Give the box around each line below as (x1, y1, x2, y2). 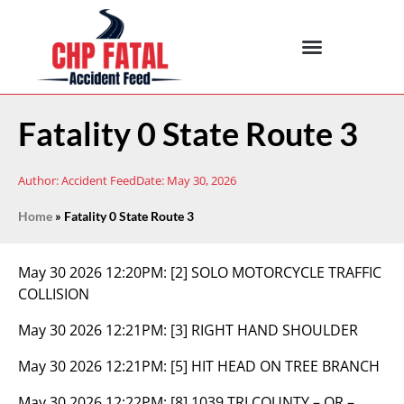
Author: (18, 172, 59, 188)
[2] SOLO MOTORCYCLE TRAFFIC (170, 262, 381, 282)
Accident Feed (59, 172, 136, 188)
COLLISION (18, 284, 89, 304)
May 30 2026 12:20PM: (18, 262, 170, 282)
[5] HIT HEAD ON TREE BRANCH (170, 356, 380, 376)
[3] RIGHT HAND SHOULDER (170, 320, 358, 340)
